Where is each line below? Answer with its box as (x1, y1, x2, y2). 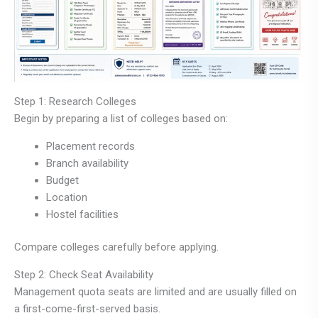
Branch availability (46, 156, 128, 170)
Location (46, 190, 87, 204)
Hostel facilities (46, 207, 119, 221)
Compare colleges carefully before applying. (14, 241, 219, 254)
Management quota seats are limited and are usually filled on (14, 285, 297, 299)
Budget (46, 173, 79, 187)
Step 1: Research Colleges (14, 94, 136, 108)
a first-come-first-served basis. (14, 302, 160, 316)
